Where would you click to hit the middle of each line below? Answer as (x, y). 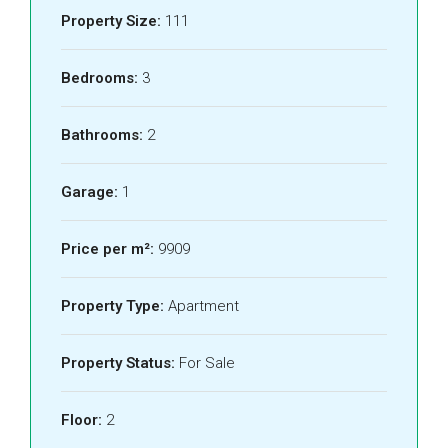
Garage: (89, 192)
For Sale (207, 363)
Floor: (81, 420)
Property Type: (112, 306)
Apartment (203, 306)
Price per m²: (107, 249)
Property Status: (118, 363)
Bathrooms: (102, 135)
